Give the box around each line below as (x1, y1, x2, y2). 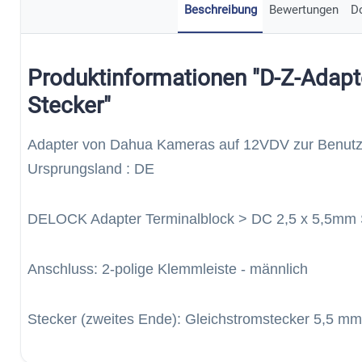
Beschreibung (183, 2, 257, 17)
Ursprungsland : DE (27, 161, 154, 177)
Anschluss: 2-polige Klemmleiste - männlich (27, 261, 308, 277)
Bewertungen (268, 2, 339, 17)
